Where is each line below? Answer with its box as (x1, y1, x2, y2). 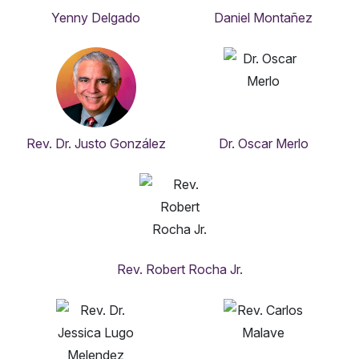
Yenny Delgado (51, 10, 140, 26)
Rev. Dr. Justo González (26, 135, 166, 152)
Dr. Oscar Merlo (218, 135, 309, 152)
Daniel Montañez (214, 10, 313, 26)
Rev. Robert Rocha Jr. (116, 261, 243, 278)
